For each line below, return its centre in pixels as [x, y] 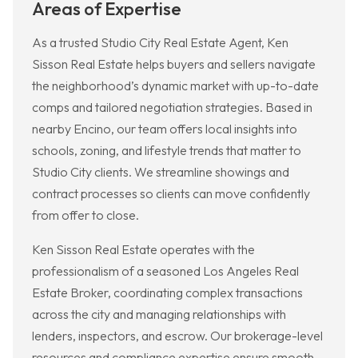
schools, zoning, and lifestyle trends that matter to [167, 151]
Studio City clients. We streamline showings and [161, 172]
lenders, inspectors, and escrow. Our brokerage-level [177, 336]
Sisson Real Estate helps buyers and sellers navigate [174, 64]
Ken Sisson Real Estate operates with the [143, 250]
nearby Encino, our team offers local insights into [165, 129]
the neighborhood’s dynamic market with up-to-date [175, 86]
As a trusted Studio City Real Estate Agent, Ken [160, 43]
